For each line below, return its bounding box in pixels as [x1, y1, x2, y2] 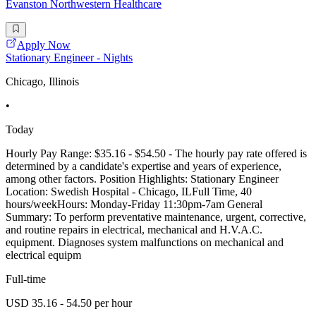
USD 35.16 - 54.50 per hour [6, 297, 132, 310]
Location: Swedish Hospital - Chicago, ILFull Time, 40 [6, 186, 252, 198]
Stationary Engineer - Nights [6, 51, 133, 64]
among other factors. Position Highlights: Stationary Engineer [6, 173, 279, 186]
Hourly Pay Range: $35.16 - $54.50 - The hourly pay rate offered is [6, 147, 307, 160]
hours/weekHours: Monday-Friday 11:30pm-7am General [6, 198, 262, 211]
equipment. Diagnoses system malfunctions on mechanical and [6, 236, 284, 249]
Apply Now [17, 39, 71, 51]
